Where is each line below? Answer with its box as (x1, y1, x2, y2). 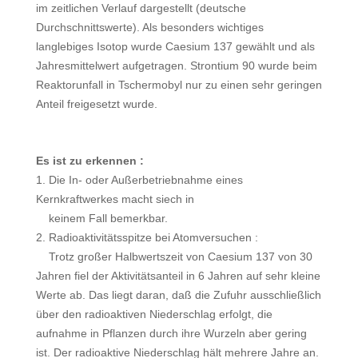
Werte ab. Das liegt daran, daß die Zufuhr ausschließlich (35, 288, 321, 301)
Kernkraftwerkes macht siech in (35, 193, 194, 205)
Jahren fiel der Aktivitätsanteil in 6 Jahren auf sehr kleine (35, 269, 320, 282)
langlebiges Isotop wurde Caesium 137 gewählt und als (35, 40, 315, 53)
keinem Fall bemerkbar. (35, 212, 168, 225)
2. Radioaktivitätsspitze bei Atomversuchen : (35, 231, 258, 244)
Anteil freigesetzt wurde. (35, 97, 157, 110)
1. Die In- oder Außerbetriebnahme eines (35, 173, 243, 186)
